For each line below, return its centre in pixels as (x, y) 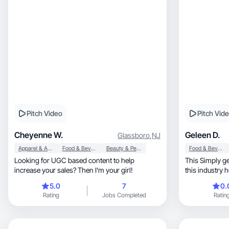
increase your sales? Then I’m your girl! (74, 170)
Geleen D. (203, 135)
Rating (51, 195)
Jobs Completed (124, 195)
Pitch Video (44, 113)
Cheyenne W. (39, 135)
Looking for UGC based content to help (74, 160)
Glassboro (134, 135)
